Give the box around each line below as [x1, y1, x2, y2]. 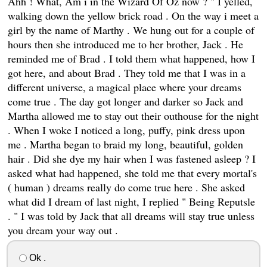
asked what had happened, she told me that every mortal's [7, 165, 257, 180]
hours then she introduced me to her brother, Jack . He [7, 36, 243, 51]
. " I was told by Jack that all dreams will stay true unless [7, 208, 254, 223]
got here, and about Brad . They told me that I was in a [7, 65, 246, 80]
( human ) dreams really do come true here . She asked [7, 179, 245, 194]
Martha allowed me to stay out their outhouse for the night [7, 108, 259, 123]
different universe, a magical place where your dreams [7, 79, 241, 94]
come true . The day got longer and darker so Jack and [7, 94, 243, 108]
